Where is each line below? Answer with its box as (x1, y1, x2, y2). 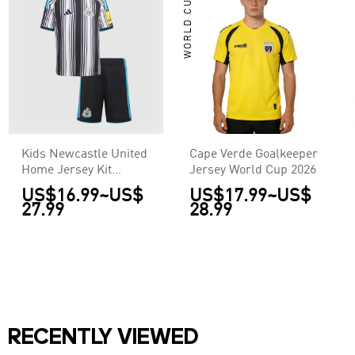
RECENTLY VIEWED (8, 326, 199, 349)
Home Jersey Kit (21, 163, 112, 177)
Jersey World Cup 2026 (189, 163, 317, 177)
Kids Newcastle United (21, 147, 147, 161)
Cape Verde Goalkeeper (189, 147, 319, 161)
